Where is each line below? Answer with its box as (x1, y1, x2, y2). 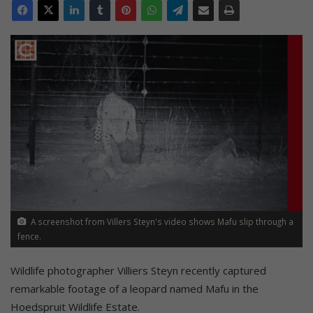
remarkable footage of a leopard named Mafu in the (10, 281, 259, 296)
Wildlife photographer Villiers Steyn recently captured (10, 263, 266, 277)
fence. (17, 230, 41, 242)
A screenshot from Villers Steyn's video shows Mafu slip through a (27, 215, 293, 227)
